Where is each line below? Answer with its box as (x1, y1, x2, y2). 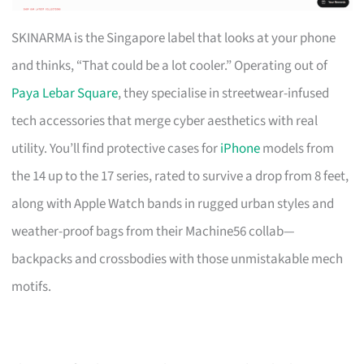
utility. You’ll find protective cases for (11, 138, 221, 158)
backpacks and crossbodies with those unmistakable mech (11, 249, 344, 269)
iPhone (220, 138, 261, 158)
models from (260, 138, 335, 158)
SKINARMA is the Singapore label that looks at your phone (11, 28, 336, 48)
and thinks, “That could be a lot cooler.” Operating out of (11, 55, 328, 76)
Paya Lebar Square (11, 83, 119, 103)
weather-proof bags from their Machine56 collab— (11, 221, 296, 241)
